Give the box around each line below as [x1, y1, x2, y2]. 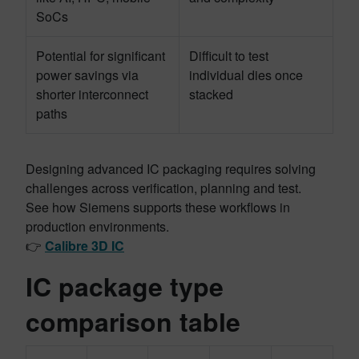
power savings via [36, 66, 139, 84]
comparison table [26, 303, 240, 340]
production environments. [26, 217, 172, 236]
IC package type [26, 268, 224, 305]
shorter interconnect [36, 85, 148, 103]
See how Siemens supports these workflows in [26, 198, 290, 216]
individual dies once [189, 66, 303, 84]
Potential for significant [36, 46, 165, 65]
